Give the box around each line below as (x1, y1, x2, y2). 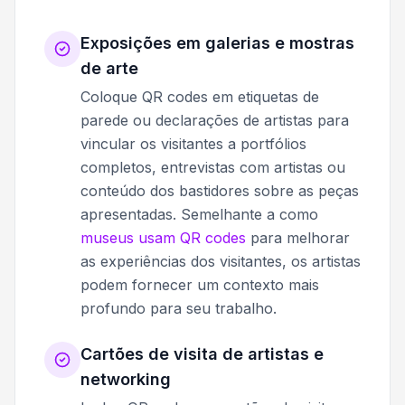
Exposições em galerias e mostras (80, 33, 354, 53)
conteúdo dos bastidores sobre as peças (80, 182, 359, 201)
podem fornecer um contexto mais (80, 276, 319, 295)
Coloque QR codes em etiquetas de (80, 88, 319, 107)
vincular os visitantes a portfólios (80, 135, 306, 154)
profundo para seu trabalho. (80, 299, 277, 318)
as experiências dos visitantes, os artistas (80, 252, 361, 271)
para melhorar (246, 229, 350, 248)
